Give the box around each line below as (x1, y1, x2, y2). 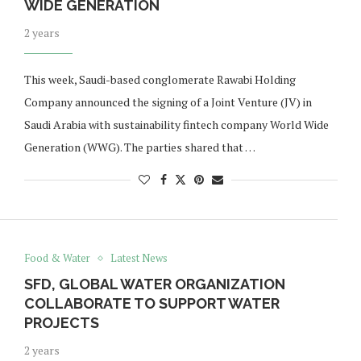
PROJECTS (23, 314, 99, 332)
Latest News (110, 251, 168, 266)
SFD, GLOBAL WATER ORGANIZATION (23, 276, 285, 293)
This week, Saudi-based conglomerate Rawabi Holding (23, 72, 296, 88)
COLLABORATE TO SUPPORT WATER (23, 295, 280, 313)
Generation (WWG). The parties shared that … (23, 139, 255, 156)
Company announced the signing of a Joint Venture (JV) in (23, 94, 312, 110)
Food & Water (23, 251, 90, 266)
